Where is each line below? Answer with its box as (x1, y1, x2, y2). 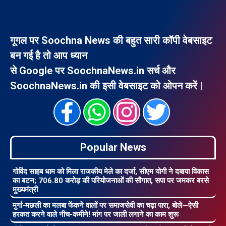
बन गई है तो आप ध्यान (10, 49, 87, 62)
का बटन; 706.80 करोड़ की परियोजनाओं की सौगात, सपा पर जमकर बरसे (13, 176, 209, 185)
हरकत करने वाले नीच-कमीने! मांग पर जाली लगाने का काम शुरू (13, 209, 179, 219)
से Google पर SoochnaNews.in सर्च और (10, 64, 176, 77)
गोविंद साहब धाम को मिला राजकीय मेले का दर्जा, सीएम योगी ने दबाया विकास (13, 166, 209, 176)
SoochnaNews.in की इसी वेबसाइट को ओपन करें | (10, 79, 203, 92)
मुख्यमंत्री (13, 185, 38, 194)
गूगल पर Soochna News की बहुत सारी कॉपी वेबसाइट (10, 34, 212, 46)
